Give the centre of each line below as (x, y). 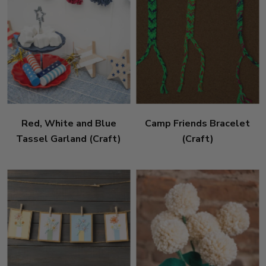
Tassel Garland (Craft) (69, 139)
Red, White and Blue (69, 123)
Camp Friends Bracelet (197, 123)
